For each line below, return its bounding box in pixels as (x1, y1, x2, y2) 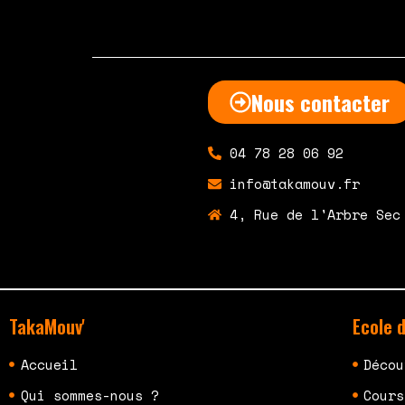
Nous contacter (250, 86, 390, 119)
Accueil (20, 354, 78, 375)
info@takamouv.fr (229, 174, 360, 194)
